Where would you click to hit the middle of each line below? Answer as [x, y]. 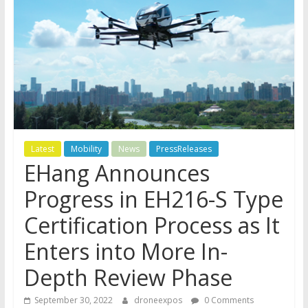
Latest [42, 148]
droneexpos [159, 300]
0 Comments [228, 300]
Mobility [86, 148]
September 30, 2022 [73, 300]
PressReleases [184, 148]
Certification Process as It [152, 225]
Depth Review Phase [128, 277]
